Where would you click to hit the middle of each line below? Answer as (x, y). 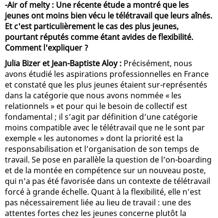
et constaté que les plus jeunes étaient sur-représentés (106, 84)
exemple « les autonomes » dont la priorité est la (94, 138)
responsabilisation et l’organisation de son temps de (102, 149)
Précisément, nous (158, 63)
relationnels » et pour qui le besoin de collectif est (96, 106)
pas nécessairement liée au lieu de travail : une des (98, 202)
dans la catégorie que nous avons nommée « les (93, 95)
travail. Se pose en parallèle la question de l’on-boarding (108, 159)
